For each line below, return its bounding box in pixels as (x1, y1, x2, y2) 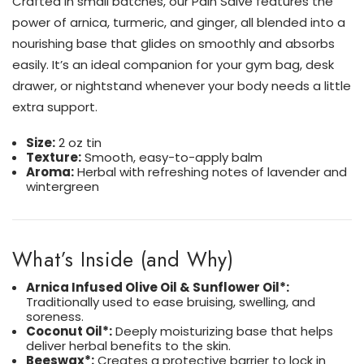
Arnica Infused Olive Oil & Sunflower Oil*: (26, 279, 290, 297)
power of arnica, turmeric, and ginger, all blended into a (12, 13, 345, 31)
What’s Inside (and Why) (12, 245, 233, 275)
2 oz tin (55, 134, 102, 152)
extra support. (12, 97, 97, 115)
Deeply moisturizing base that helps (112, 323, 334, 340)
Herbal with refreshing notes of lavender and (74, 163, 348, 181)
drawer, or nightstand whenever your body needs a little (12, 76, 351, 94)
